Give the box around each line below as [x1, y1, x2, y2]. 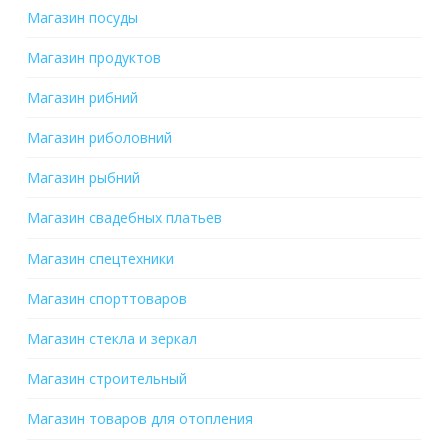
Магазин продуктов [26, 47, 161, 67]
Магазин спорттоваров [26, 288, 187, 308]
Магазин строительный [26, 369, 187, 389]
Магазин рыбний [26, 168, 140, 188]
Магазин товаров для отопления [26, 409, 253, 429]
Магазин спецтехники [26, 248, 174, 268]
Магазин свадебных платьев [26, 208, 222, 228]
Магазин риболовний [26, 128, 172, 148]
